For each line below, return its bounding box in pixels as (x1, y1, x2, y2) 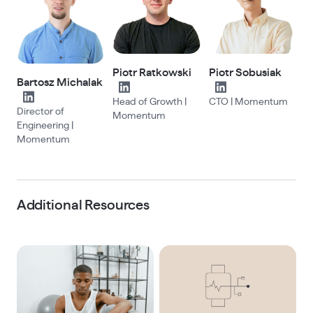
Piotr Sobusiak (208, 66, 282, 78)
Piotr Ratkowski (112, 66, 192, 78)
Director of (16, 106, 64, 117)
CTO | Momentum (208, 96, 288, 107)
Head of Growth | (112, 96, 187, 107)
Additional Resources (16, 198, 150, 213)
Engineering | (16, 120, 73, 131)
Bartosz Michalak (16, 77, 103, 89)
